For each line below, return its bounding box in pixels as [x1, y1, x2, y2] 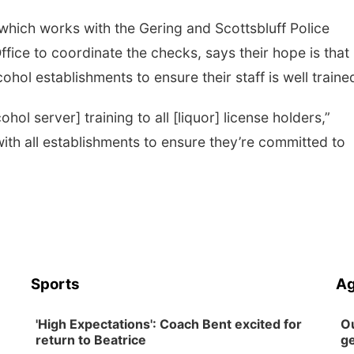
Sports [31, 275, 81, 293]
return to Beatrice [36, 332, 147, 348]
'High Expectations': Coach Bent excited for [36, 316, 303, 332]
